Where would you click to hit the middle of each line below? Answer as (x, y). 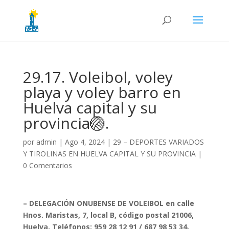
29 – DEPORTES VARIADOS (158, 142)
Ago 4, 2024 (85, 142)
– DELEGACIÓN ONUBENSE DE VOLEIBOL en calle (108, 203)
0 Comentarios (47, 165)
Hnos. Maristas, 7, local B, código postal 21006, (108, 215)
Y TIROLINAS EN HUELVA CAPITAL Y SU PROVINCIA (109, 154)
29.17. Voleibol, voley (98, 77)
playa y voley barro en (102, 92)
